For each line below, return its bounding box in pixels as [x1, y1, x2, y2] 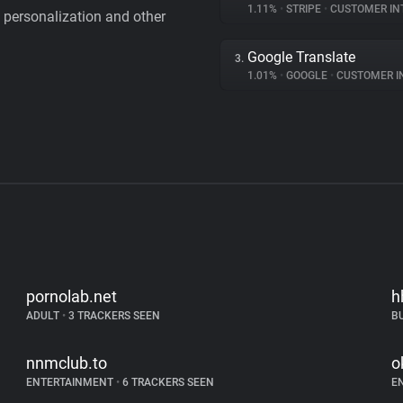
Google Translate [247, 49, 355, 66]
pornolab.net [26, 287, 118, 306]
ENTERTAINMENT [26, 376, 117, 389]
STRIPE [283, 3, 324, 15]
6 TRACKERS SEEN [120, 376, 215, 389]
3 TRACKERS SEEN [66, 309, 161, 322]
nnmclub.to [26, 354, 108, 372]
